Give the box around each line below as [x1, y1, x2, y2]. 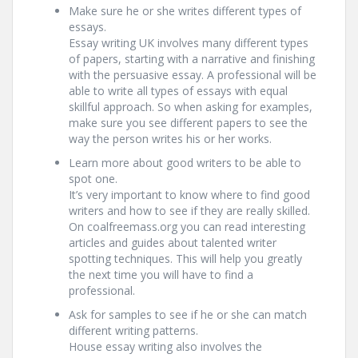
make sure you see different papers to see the [69, 115, 308, 130]
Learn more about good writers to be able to [69, 155, 301, 170]
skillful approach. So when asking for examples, [69, 99, 312, 114]
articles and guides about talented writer [69, 235, 276, 250]
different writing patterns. [69, 323, 198, 338]
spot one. [69, 171, 117, 186]
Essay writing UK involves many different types [69, 35, 308, 50]
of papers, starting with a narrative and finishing [69, 51, 315, 66]
